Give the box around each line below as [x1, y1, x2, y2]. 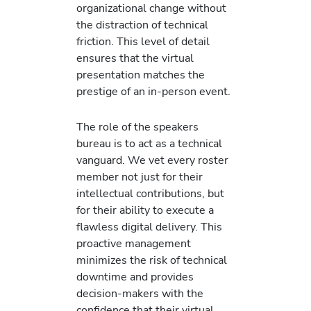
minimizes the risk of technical [76, 251, 227, 268]
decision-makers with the [76, 285, 203, 301]
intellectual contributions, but [76, 185, 224, 201]
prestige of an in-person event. [76, 83, 230, 100]
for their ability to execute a [76, 201, 214, 218]
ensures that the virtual [76, 50, 194, 67]
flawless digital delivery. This [76, 218, 222, 235]
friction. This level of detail [76, 33, 210, 50]
